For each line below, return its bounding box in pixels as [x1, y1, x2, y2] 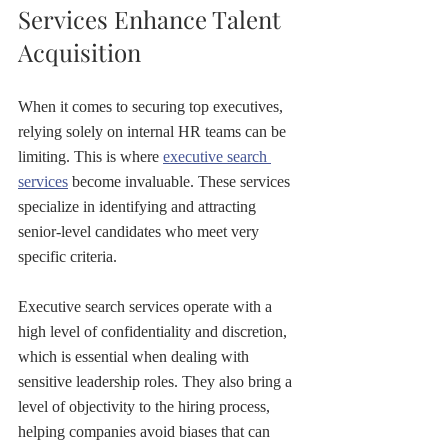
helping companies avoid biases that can [18, 422, 274, 440]
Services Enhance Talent [18, 2, 287, 35]
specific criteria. [18, 247, 117, 265]
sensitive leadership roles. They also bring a [18, 372, 296, 390]
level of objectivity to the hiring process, [18, 397, 274, 415]
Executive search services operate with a [18, 297, 276, 315]
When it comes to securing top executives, [18, 97, 287, 115]
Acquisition [18, 35, 141, 68]
